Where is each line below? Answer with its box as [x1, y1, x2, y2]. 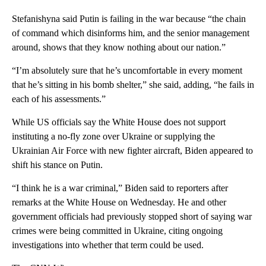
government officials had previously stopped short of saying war [12, 211, 252, 221]
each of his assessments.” [12, 93, 106, 104]
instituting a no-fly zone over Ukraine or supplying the [12, 131, 215, 141]
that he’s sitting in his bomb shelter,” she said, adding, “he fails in [12, 79, 254, 90]
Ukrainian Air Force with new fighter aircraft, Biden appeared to [12, 145, 253, 156]
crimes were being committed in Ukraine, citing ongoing [12, 225, 223, 236]
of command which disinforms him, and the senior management [12, 27, 249, 38]
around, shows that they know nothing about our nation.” [12, 42, 226, 52]
